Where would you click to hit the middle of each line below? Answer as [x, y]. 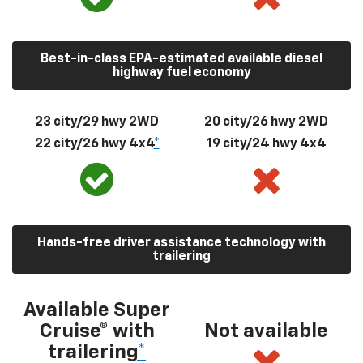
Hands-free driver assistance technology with [181, 243]
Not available [266, 331]
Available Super [97, 310]
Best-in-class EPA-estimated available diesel [181, 59]
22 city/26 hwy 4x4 [94, 144]
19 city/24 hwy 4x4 [266, 144]
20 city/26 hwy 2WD [266, 122]
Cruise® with [97, 331]
